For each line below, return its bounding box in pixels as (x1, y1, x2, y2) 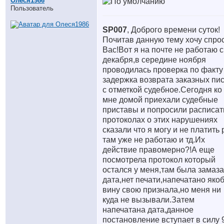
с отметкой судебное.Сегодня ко (102, 85, 222, 94)
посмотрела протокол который (102, 155, 215, 164)
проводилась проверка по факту (102, 65, 223, 74)
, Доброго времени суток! (127, 25, 220, 34)
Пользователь (10, 4, 53, 12)
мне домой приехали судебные (102, 95, 218, 104)
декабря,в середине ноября (102, 55, 206, 64)
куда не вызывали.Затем (102, 195, 194, 204)
